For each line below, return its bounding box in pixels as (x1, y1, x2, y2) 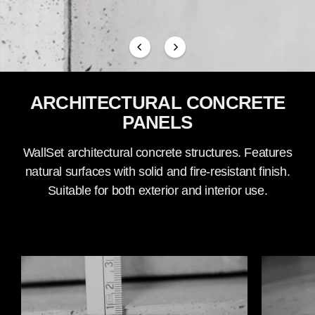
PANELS (122, 112, 193, 133)
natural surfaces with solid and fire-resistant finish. (25, 164, 290, 179)
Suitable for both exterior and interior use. (47, 183, 268, 198)
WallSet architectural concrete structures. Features (22, 145, 292, 160)
